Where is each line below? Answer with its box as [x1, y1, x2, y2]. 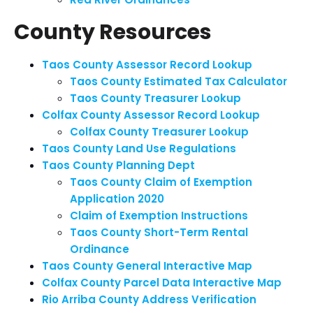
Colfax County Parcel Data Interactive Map [42, 275, 282, 290]
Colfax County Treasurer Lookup [70, 124, 249, 139]
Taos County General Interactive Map [42, 259, 252, 273]
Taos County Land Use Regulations [42, 141, 236, 156]
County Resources [14, 17, 212, 47]
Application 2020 [70, 191, 164, 206]
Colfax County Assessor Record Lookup [42, 108, 260, 122]
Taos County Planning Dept [42, 158, 195, 173]
